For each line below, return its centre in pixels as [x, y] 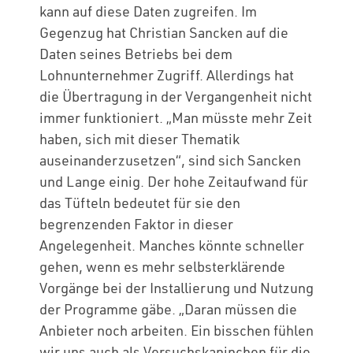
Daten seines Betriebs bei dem [136, 54]
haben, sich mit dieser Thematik [139, 139]
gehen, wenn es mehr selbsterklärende [162, 267]
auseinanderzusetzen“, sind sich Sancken [170, 160]
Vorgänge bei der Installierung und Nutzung [176, 288]
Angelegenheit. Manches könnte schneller [172, 245]
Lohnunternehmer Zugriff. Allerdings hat [167, 75]
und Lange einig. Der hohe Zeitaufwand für [174, 182]
